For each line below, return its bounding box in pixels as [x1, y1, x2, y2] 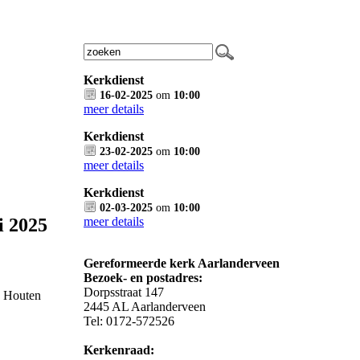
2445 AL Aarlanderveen [84, 300, 206, 313]
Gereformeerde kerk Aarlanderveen [84, 256, 280, 270]
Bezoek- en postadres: [84, 271, 202, 284]
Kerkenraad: [84, 343, 154, 357]
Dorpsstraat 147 [84, 285, 164, 299]
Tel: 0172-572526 [84, 314, 174, 328]
